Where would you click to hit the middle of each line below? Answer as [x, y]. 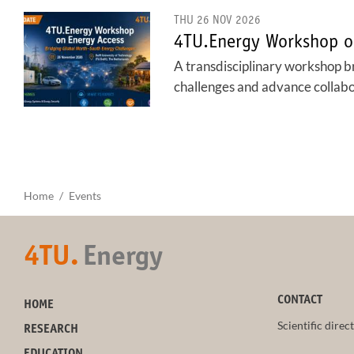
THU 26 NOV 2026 [217, 21]
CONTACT [299, 301]
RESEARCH [51, 330]
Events [85, 196]
